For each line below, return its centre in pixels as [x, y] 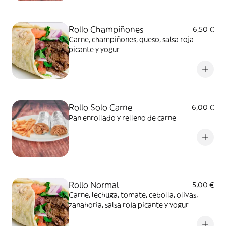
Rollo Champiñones [106, 29]
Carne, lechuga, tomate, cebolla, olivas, [133, 195]
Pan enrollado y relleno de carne [122, 118]
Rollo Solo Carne [100, 107]
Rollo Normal [94, 185]
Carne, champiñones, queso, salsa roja [131, 39]
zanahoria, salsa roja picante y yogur [129, 205]
